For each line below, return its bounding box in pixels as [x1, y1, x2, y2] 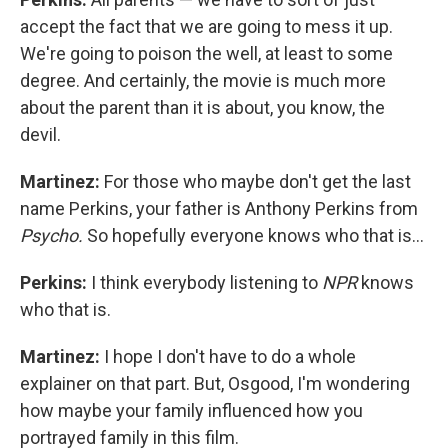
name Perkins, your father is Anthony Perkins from [20, 198, 418, 219]
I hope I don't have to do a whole [100, 346, 356, 367]
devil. [20, 124, 61, 145]
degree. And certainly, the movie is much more [20, 70, 386, 91]
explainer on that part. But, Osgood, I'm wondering [20, 373, 410, 394]
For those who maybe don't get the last [104, 171, 411, 192]
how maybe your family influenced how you [20, 400, 363, 421]
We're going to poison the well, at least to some [20, 43, 393, 64]
